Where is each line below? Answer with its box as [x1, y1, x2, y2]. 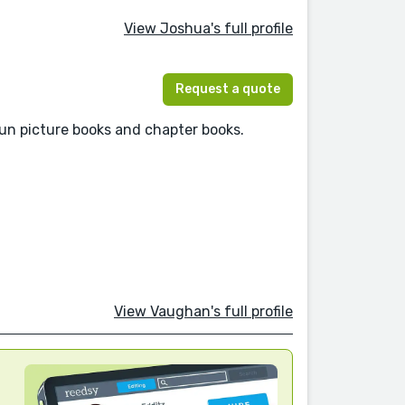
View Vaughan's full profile [114, 302, 293, 320]
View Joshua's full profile [124, 20, 293, 38]
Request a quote [175, 80, 280, 97]
